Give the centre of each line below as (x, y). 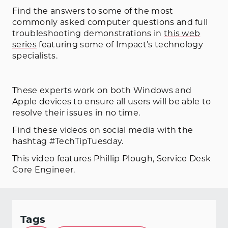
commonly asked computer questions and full (110, 22)
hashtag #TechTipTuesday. (68, 141)
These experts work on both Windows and (102, 90)
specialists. (35, 55)
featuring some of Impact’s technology (120, 44)
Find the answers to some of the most (93, 11)
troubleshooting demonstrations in (88, 33)
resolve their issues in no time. (76, 112)
